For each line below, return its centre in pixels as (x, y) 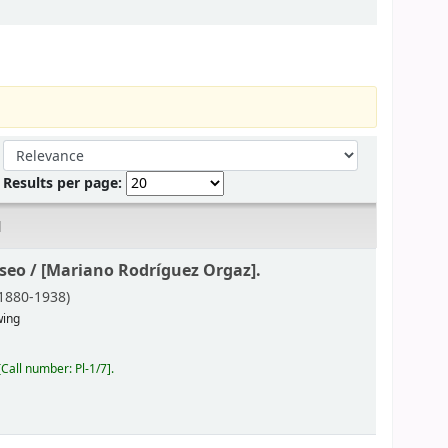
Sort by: (29, 149)
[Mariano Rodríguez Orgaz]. (151, 270)
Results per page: (65, 183)
